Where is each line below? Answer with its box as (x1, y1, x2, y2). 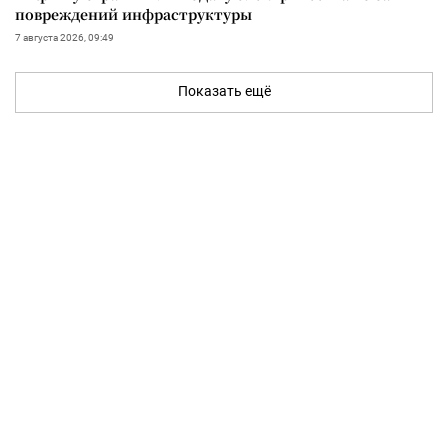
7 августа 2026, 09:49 (15, 31, 114, 43)
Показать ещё (177, 82, 271, 99)
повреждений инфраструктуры (15, 3, 252, 24)
